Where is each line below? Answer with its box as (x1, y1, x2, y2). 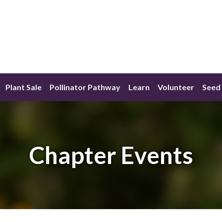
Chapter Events (29, 141, 193, 169)
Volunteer (157, 82, 194, 92)
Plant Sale (5, 82, 42, 92)
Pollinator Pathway (49, 82, 120, 92)
